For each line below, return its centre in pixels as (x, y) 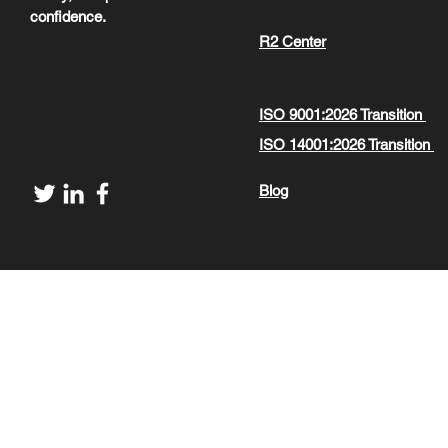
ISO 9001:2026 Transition (342, 114)
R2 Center (292, 41)
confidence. (71, 16)
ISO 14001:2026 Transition (346, 144)
